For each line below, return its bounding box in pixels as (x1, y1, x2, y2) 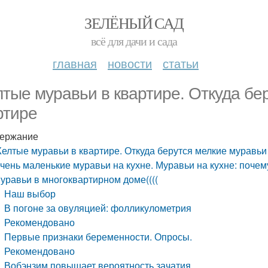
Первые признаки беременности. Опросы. (4, 230, 193, 243)
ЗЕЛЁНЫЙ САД (84, 13, 184, 33)
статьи (163, 54, 199, 72)
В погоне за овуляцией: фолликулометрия (4, 201, 192, 215)
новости (108, 54, 152, 72)
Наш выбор (4, 187, 56, 200)
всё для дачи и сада (91, 33, 177, 49)
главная (53, 54, 97, 72)
